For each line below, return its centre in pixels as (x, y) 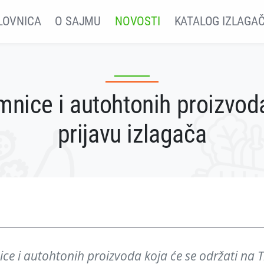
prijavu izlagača (132, 134)
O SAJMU (78, 21)
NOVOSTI (137, 21)
